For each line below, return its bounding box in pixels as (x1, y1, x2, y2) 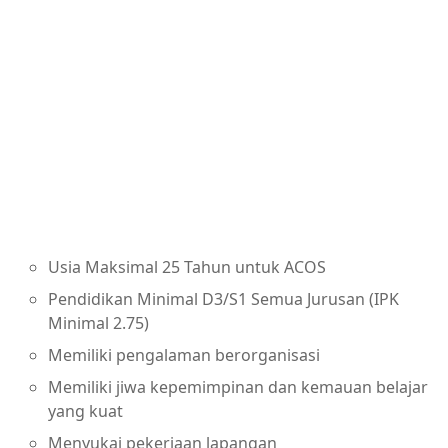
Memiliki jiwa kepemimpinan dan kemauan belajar (48, 375, 428, 398)
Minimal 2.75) (48, 311, 149, 334)
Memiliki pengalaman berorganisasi (48, 343, 320, 366)
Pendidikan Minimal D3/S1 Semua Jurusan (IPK (48, 287, 399, 310)
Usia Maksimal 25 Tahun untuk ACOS (48, 255, 326, 278)
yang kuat (48, 399, 123, 422)
